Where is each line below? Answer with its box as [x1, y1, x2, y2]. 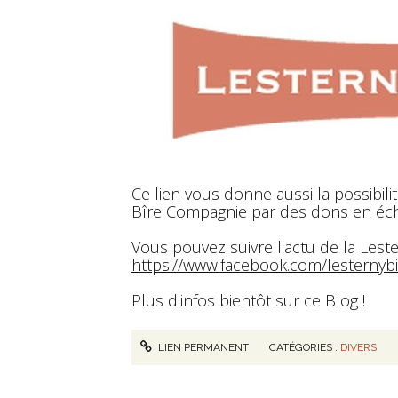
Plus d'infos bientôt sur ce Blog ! [131, 290, 365, 311]
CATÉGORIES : [269, 340, 341, 354]
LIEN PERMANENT [155, 340, 250, 354]
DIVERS [340, 340, 378, 354]
